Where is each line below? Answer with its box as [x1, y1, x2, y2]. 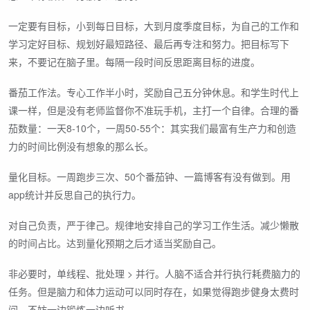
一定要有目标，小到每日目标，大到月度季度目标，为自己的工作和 [8, 18, 299, 33]
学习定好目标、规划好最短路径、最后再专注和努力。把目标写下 [8, 36, 289, 51]
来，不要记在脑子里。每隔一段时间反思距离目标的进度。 [8, 54, 260, 69]
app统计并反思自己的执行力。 [8, 187, 141, 201]
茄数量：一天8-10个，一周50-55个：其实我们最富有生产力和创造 [8, 120, 296, 135]
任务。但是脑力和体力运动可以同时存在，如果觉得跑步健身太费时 [8, 284, 299, 298]
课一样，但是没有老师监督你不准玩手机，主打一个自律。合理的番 [8, 102, 299, 117]
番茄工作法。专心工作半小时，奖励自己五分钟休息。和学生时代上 [8, 84, 299, 99]
